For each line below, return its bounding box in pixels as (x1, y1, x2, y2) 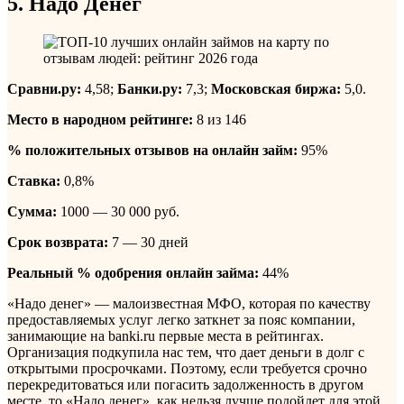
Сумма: (7, 203, 57, 219)
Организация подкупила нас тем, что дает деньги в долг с (7, 344, 364, 360)
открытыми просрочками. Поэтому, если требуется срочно (7, 360, 367, 376)
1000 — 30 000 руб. (57, 203, 179, 219)
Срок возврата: (7, 234, 108, 250)
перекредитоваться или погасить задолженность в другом (7, 376, 363, 392)
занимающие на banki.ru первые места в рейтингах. (7, 327, 324, 344)
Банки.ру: (117, 80, 182, 96)
